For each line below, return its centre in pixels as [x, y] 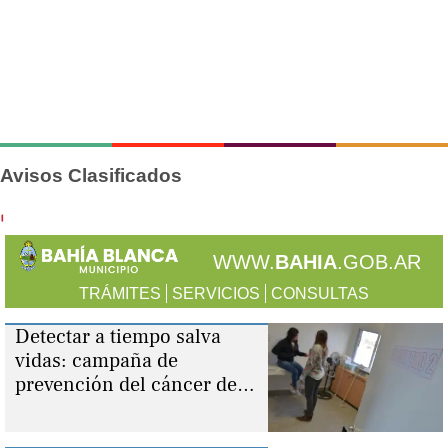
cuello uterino [77, 408]
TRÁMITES [120, 293]
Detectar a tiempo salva [118, 336]
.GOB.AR [378, 261]
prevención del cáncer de [126, 384]
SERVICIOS [216, 293]
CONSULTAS [320, 293]
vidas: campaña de [96, 360]
